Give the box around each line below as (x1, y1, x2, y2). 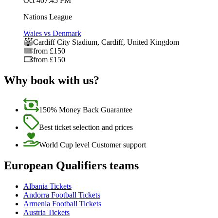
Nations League (23, 12, 72, 21)
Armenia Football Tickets (23, 199, 101, 208)
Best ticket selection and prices (39, 123, 133, 131)
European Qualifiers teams (4, 159, 139, 172)
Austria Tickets (23, 208, 70, 217)
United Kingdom (127, 37, 179, 46)
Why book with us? (4, 73, 99, 87)
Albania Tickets (23, 182, 72, 190)
